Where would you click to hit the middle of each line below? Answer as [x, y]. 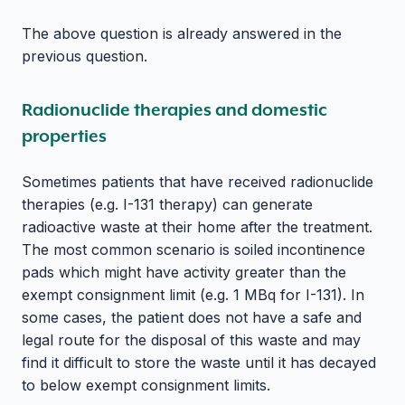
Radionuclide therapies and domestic [174, 110]
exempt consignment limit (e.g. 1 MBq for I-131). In [193, 295]
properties [64, 136]
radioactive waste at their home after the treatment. [197, 227]
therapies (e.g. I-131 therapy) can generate [167, 205]
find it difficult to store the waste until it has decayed [199, 363]
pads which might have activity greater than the [184, 273]
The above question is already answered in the [182, 33]
